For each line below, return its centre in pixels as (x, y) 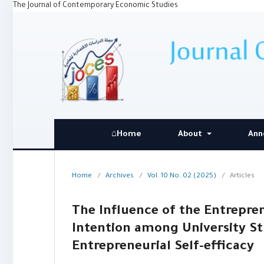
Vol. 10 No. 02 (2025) (182, 177)
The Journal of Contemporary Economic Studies (95, 6)
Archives (120, 177)
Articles (242, 177)
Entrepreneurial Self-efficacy (163, 248)
